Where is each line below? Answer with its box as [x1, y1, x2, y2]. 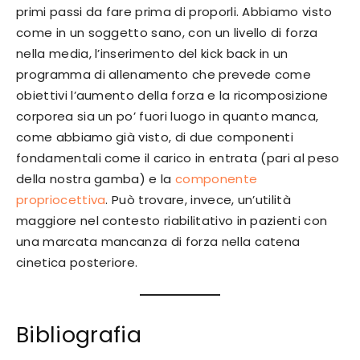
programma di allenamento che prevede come [16, 66, 312, 84]
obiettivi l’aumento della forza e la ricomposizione [16, 87, 329, 104]
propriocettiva [16, 191, 106, 209]
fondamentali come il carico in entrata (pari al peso [16, 149, 340, 167]
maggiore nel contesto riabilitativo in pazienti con [16, 212, 328, 230]
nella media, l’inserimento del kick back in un [16, 45, 288, 63]
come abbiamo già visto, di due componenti [16, 129, 294, 146]
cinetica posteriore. [16, 254, 138, 272]
